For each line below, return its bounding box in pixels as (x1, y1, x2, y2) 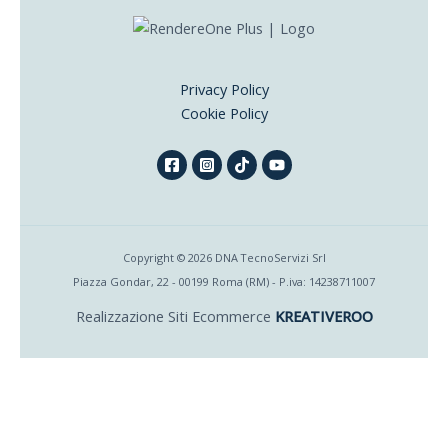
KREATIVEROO (274, 306, 373, 326)
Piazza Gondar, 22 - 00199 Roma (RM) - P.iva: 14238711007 (73, 274, 375, 289)
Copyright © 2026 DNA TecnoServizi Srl (122, 250, 326, 265)
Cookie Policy (180, 103, 268, 123)
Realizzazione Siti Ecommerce (75, 306, 275, 326)
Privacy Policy (179, 79, 269, 99)
